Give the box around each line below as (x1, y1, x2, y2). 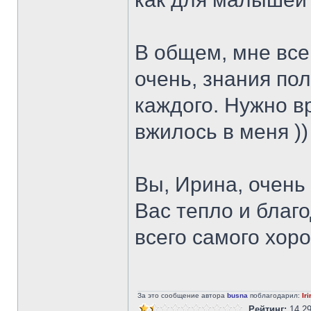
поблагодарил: (248, 292, 302, 299)
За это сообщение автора (137, 292, 227, 299)
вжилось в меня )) (135, 120, 308, 143)
